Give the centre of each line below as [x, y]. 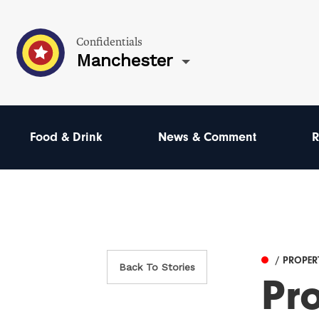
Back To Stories [157, 267]
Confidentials [109, 42]
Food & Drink [66, 137]
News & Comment [207, 137]
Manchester [125, 60]
